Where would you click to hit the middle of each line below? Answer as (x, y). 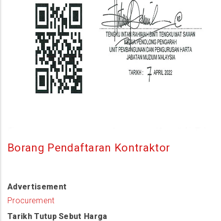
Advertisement (37, 187)
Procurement (31, 201)
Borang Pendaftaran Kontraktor (89, 147)
